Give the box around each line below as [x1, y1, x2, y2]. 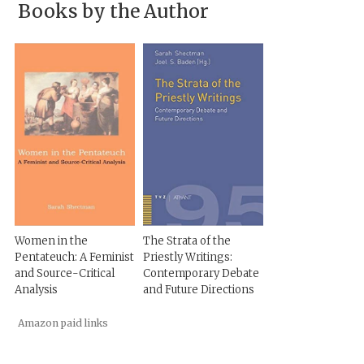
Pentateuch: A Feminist [15, 250, 135, 264]
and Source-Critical [15, 266, 115, 280]
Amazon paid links [18, 317, 109, 329]
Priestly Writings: [143, 250, 233, 264]
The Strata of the [143, 234, 232, 248]
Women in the [15, 234, 89, 248]
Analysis [15, 283, 58, 297]
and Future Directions [143, 283, 255, 297]
